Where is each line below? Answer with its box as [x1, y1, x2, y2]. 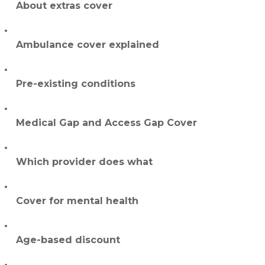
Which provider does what [16, 156, 153, 168]
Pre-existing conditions [16, 78, 135, 90]
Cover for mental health [16, 195, 138, 207]
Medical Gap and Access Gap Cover [16, 117, 197, 129]
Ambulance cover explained [16, 39, 159, 51]
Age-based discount [16, 234, 120, 246]
